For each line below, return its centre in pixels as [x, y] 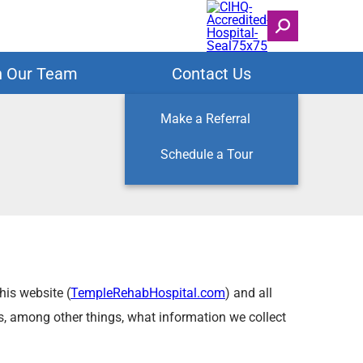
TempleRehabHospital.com [148, 292]
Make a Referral [206, 118]
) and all [249, 292]
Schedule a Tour [207, 154]
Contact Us [212, 73]
